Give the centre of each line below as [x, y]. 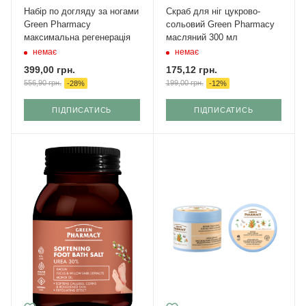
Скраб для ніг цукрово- [213, 11]
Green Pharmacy [57, 24]
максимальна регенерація [77, 37]
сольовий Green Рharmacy [220, 24]
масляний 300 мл [201, 37]
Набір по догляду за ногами [81, 11]
